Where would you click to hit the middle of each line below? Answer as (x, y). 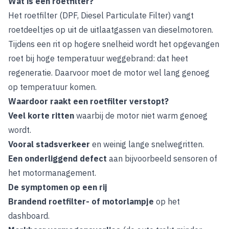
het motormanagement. (52, 173)
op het (168, 201)
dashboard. (29, 216)
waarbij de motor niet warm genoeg (142, 116)
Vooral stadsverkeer (50, 144)
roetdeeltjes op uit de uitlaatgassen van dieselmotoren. (111, 30)
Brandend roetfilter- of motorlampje (82, 201)
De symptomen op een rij (58, 187)
